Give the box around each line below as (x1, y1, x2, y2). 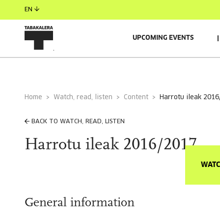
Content (128, 94, 148, 101)
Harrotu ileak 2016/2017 (25, 137, 197, 154)
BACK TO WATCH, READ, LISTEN (31, 119, 125, 125)
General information (25, 196, 135, 210)
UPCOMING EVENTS (133, 35, 194, 41)
